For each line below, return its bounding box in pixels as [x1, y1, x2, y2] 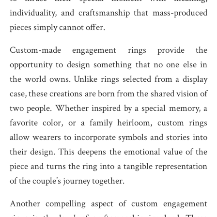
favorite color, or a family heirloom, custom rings [10, 117, 207, 129]
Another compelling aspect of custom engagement [10, 198, 207, 210]
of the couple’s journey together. [10, 175, 124, 187]
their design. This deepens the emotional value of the [10, 146, 207, 158]
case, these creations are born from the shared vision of [10, 88, 207, 100]
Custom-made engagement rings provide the [10, 44, 207, 56]
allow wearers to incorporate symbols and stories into [10, 131, 207, 143]
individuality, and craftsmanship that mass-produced [10, 7, 207, 19]
